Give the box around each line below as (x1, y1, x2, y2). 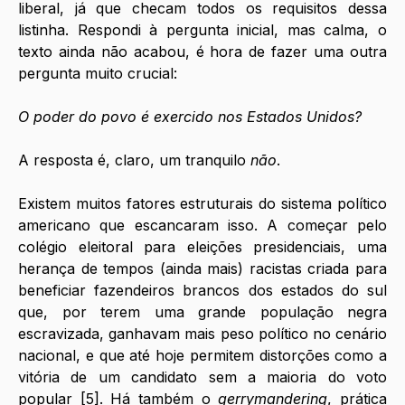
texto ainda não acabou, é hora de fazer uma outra (18, 42, 387, 61)
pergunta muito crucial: (18, 63, 177, 82)
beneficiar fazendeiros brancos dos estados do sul (18, 280, 387, 299)
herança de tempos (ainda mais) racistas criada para (18, 259, 387, 278)
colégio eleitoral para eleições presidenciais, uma (18, 237, 387, 256)
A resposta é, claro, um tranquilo (18, 150, 250, 169)
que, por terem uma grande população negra (18, 302, 387, 321)
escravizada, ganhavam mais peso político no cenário (18, 324, 387, 343)
